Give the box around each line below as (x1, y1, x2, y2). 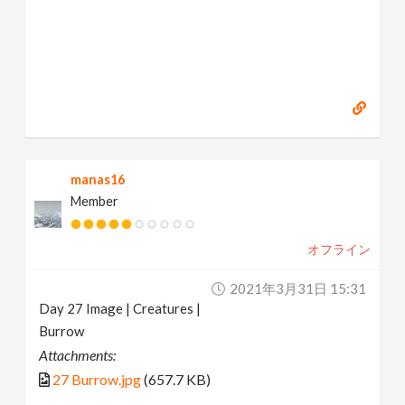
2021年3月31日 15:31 (229, 279, 366, 297)
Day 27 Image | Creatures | (39, 299, 202, 316)
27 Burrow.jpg (52, 370, 142, 388)
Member (71, 193, 119, 209)
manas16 (71, 171, 126, 187)
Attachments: (39, 345, 117, 363)
